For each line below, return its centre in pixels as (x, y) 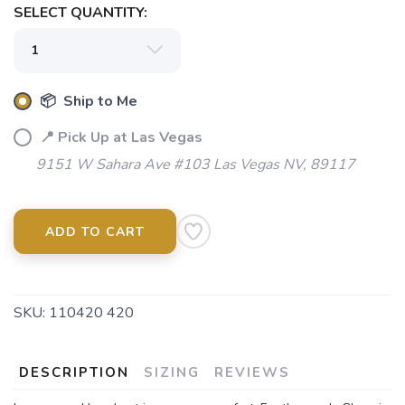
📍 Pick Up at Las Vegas (119, 137)
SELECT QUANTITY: (80, 13)
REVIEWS (252, 372)
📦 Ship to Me (87, 101)
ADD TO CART (95, 232)
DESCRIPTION (74, 372)
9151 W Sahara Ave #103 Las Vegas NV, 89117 (196, 165)
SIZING (172, 372)
